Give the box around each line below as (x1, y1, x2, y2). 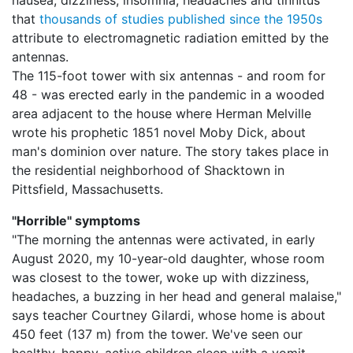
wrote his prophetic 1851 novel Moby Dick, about (12, 124, 306, 140)
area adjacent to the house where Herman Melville (12, 106, 311, 121)
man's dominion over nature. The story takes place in (12, 143, 329, 159)
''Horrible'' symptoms (12, 213, 140, 229)
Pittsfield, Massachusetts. (12, 181, 163, 197)
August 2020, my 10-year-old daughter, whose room (12, 251, 325, 266)
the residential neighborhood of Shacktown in (12, 162, 284, 178)
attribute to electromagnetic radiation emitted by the (12, 30, 329, 46)
